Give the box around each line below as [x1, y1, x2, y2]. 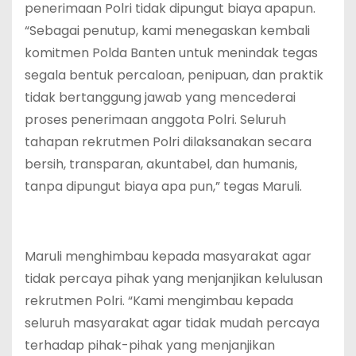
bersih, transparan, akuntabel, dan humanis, [25, 155, 297, 174]
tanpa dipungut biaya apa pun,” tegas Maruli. [25, 177, 302, 196]
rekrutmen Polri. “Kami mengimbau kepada [25, 292, 293, 311]
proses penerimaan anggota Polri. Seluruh [25, 110, 286, 130]
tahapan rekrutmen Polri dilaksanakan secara [25, 133, 311, 152]
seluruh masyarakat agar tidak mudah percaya [25, 314, 319, 333]
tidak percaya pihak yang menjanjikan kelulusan [25, 269, 323, 288]
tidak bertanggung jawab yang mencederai [25, 88, 296, 107]
